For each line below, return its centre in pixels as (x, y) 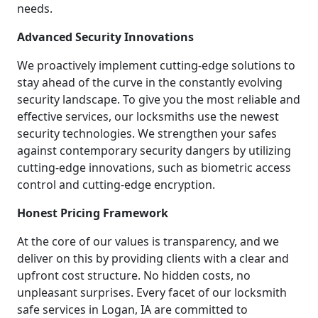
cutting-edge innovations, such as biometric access (154, 167)
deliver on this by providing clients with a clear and (153, 258)
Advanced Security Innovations (105, 37)
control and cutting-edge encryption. (116, 184)
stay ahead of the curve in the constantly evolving (150, 82)
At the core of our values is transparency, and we (148, 241)
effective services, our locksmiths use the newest (148, 116)
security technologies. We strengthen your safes (147, 133)
